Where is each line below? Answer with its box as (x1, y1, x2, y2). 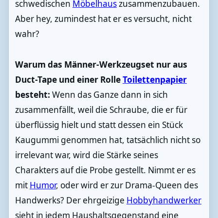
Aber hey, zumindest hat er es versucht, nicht (15, 13, 192, 24)
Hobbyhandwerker (126, 194, 201, 206)
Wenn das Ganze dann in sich (52, 89, 168, 100)
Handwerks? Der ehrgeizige (15, 194, 127, 206)
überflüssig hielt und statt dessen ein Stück (15, 119, 183, 130)
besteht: (15, 89, 52, 100)
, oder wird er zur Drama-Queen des (55, 179, 198, 191)
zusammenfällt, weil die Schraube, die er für (15, 104, 187, 115)
